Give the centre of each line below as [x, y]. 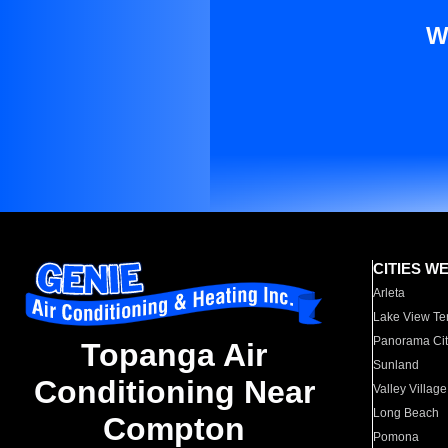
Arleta [389, 293]
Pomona [396, 437]
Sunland [396, 365]
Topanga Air [174, 355]
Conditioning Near [174, 392]
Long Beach [406, 413]
